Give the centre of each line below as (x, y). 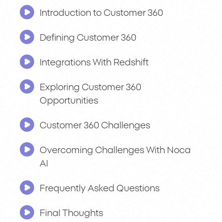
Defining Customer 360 (88, 38)
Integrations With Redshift (94, 63)
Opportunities (69, 101)
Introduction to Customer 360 (101, 14)
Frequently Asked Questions (100, 189)
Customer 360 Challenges (95, 126)
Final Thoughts (71, 214)
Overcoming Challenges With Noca (115, 151)
